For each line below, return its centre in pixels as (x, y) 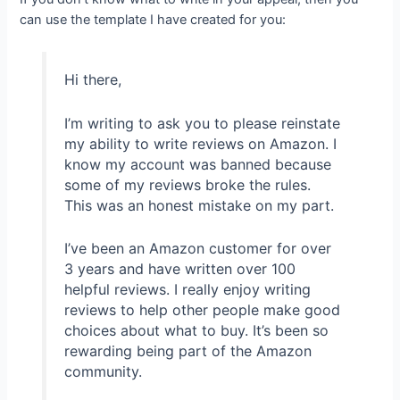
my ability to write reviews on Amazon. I (200, 143)
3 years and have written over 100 (179, 269)
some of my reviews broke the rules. (187, 184)
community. (103, 372)
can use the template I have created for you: (153, 20)
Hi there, (92, 80)
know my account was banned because (197, 164)
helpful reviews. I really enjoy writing (187, 290)
